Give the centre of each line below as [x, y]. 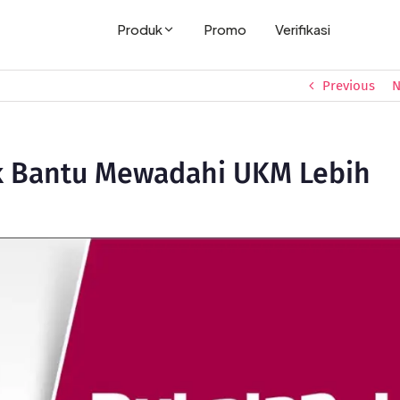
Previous [349, 86]
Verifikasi [302, 29]
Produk [139, 29]
